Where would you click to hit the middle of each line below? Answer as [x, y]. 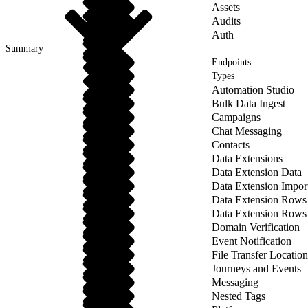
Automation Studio [253, 90]
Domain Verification [256, 227]
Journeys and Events [256, 268]
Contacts [231, 145]
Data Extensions [247, 158]
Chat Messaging [247, 131]
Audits [226, 21]
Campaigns [236, 117]
